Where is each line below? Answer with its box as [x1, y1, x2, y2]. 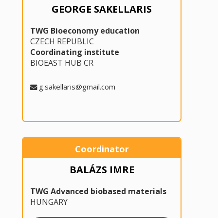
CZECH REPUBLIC [30, 36, 94, 47]
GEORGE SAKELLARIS [52, 2, 152, 16]
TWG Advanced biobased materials [30, 186, 166, 197]
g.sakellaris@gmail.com [38, 82, 115, 92]
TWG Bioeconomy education [30, 25, 140, 36]
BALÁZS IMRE [69, 163, 134, 177]
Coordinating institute [30, 47, 119, 58]
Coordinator [74, 143, 129, 155]
